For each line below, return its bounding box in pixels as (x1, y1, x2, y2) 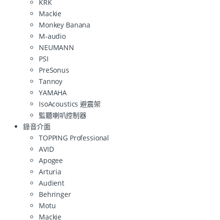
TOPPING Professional (39, 133, 110, 142)
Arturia (39, 166, 62, 176)
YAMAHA (39, 87, 67, 97)
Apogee (39, 155, 63, 165)
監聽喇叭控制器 (39, 110, 87, 120)
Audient (39, 178, 65, 188)
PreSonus (39, 65, 69, 75)
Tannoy (39, 76, 63, 86)
